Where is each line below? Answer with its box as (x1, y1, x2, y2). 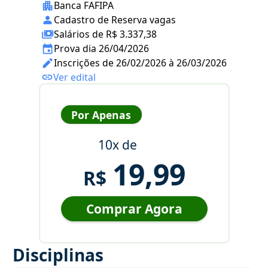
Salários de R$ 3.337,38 (54, 28, 157, 41)
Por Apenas (71, 107, 131, 122)
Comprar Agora (86, 200, 182, 218)
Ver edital (53, 71, 96, 84)
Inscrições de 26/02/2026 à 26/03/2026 (54, 56, 227, 70)
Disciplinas (13, 243, 103, 267)
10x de (98, 136, 137, 154)
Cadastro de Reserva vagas (54, 13, 176, 27)
